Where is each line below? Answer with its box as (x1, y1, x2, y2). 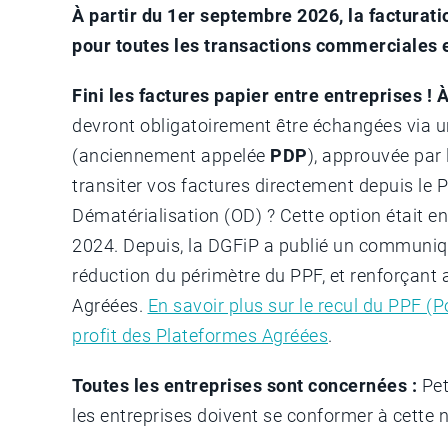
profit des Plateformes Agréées (72, 324, 328, 346)
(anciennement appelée (72, 144, 266, 166)
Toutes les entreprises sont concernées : (72, 374, 422, 396)
